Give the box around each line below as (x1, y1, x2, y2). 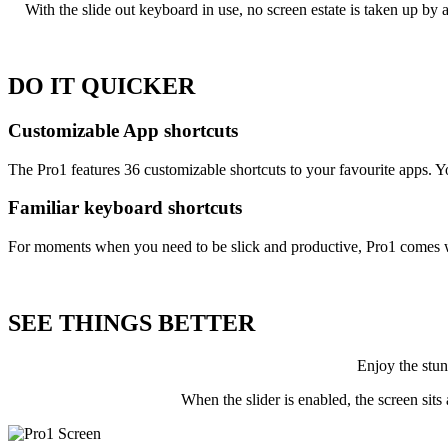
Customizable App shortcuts (8, 120, 238, 141)
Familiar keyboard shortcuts (8, 197, 242, 219)
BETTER (158, 310, 255, 337)
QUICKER (81, 73, 195, 100)
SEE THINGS (8, 310, 158, 337)
